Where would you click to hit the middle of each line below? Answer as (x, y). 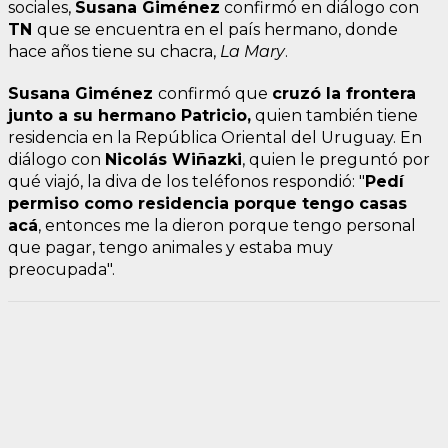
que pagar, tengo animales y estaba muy (170, 247)
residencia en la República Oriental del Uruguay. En (215, 137)
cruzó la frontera (344, 93)
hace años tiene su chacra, (114, 51)
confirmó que (215, 93)
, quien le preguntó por (336, 159)
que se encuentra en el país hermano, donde (217, 29)
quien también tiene (334, 115)
